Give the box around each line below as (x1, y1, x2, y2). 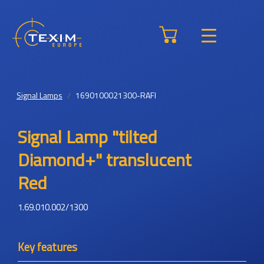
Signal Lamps (16, 89, 62, 101)
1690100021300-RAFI (75, 89, 156, 101)
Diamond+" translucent (18, 146, 192, 173)
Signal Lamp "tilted (18, 123, 157, 150)
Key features (18, 239, 77, 255)
